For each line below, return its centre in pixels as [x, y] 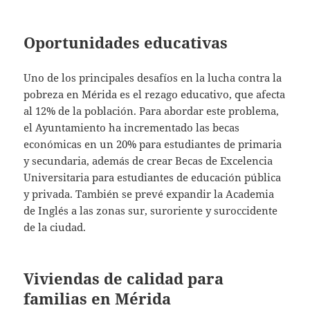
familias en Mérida [98, 298]
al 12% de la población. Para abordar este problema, [152, 110]
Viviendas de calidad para [124, 278]
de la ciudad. [55, 227]
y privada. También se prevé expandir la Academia [149, 193]
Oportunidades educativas [126, 42]
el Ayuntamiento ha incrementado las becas [132, 127]
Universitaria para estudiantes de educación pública [153, 177]
